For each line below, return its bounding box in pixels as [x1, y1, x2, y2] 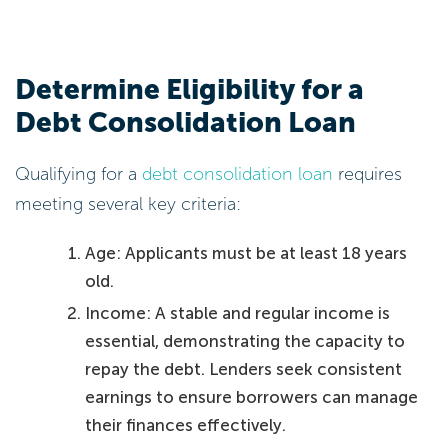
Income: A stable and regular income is [85, 302, 391, 323]
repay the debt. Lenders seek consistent [85, 358, 403, 379]
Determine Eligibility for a [15, 73, 364, 107]
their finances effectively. [85, 414, 287, 435]
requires [333, 162, 402, 185]
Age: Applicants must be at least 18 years [85, 242, 408, 263]
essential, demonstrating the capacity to [85, 330, 406, 351]
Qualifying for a [15, 162, 142, 185]
